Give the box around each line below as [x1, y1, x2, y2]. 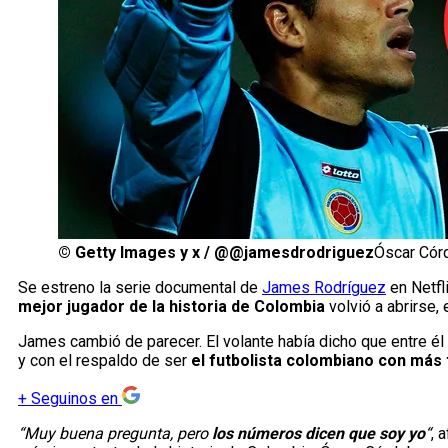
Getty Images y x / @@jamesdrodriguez [75, 243, 374, 263]
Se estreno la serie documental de [18, 278, 262, 298]
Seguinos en [31, 389, 118, 409]
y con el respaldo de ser [18, 351, 191, 371]
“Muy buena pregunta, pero [18, 424, 212, 444]
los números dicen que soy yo [212, 424, 425, 444]
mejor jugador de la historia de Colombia [18, 297, 325, 317]
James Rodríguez [262, 278, 386, 298]
